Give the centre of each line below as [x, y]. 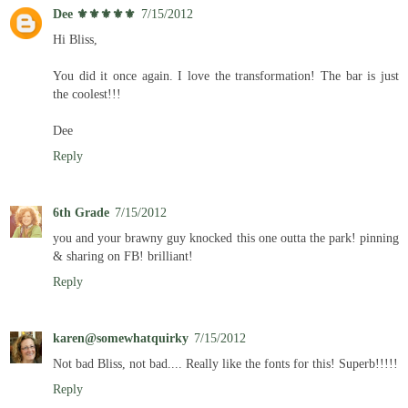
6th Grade [81, 212]
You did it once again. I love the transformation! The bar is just [226, 75]
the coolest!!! [87, 93]
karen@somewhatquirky [121, 337]
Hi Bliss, [75, 39]
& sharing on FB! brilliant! [123, 255]
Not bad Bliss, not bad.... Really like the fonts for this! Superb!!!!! [225, 363]
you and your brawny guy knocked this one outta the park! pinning [226, 237]
